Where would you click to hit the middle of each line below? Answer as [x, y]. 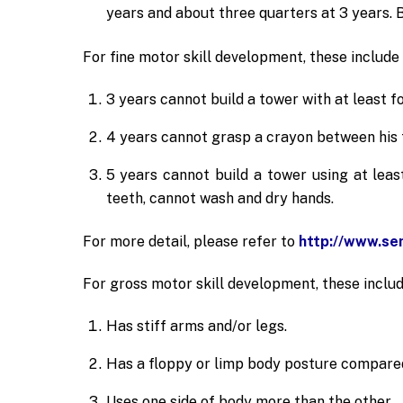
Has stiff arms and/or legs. [196, 326]
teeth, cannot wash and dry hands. [219, 198]
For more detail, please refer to [191, 242]
